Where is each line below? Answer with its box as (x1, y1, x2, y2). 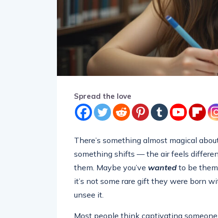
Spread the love (74, 91, 131, 101)
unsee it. (74, 190, 104, 200)
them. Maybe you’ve (74, 163, 148, 172)
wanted (148, 163, 177, 172)
